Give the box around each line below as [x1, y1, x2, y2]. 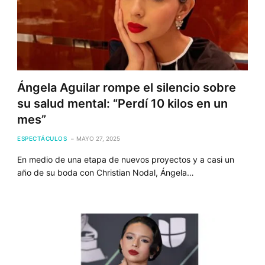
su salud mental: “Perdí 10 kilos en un [17, 96, 228, 111]
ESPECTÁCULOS [17, 134, 67, 142]
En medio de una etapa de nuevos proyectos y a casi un [17, 154, 235, 164]
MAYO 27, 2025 [76, 134, 121, 142]
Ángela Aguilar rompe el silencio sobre [17, 80, 237, 95]
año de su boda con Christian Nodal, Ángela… [17, 167, 195, 177]
